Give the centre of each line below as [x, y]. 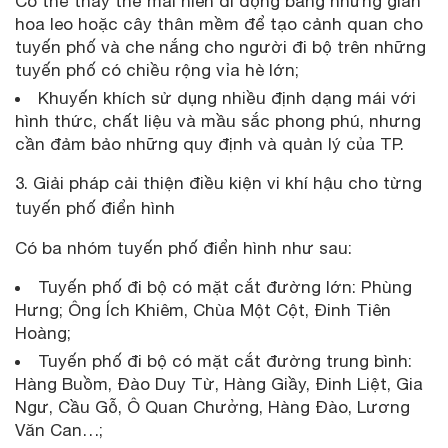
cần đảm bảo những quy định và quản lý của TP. [209, 144]
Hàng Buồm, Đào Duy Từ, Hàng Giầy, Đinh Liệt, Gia [219, 384]
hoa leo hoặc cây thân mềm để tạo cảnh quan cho [219, 24]
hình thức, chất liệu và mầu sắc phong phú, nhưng [218, 121]
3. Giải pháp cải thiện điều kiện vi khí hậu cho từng [218, 183]
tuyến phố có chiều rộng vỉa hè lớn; [157, 70]
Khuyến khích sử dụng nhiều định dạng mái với [227, 98]
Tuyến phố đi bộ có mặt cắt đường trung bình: [225, 361]
